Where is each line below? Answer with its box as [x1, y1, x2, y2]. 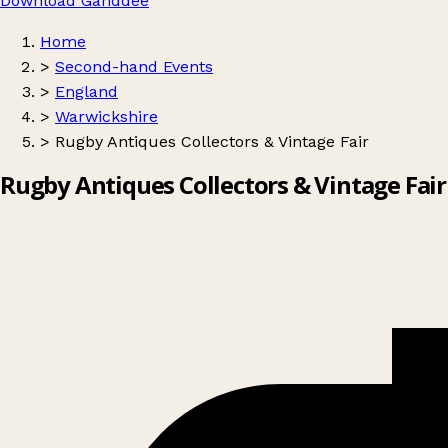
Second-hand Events [55, 57, 213, 76]
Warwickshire [55, 107, 158, 126]
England [55, 82, 118, 101]
